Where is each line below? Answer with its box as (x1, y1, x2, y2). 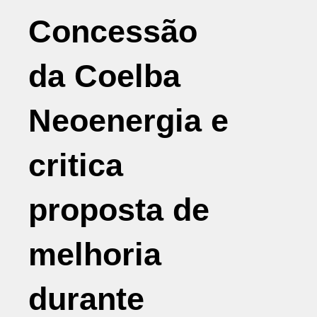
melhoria (28, 236, 161, 272)
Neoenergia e (28, 103, 229, 139)
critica (28, 147, 123, 183)
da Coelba (28, 58, 180, 94)
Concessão (28, 13, 197, 50)
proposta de (28, 192, 209, 228)
